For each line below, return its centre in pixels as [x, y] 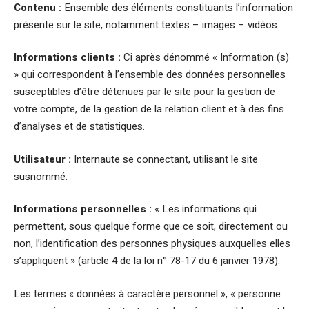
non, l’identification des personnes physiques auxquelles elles [152, 243]
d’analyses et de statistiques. [79, 126]
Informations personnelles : [83, 209]
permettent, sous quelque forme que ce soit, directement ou [151, 226]
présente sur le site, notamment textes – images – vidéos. [147, 24]
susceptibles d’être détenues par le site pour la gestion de [144, 92]
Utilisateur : [42, 159]
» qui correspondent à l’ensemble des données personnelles [150, 74]
